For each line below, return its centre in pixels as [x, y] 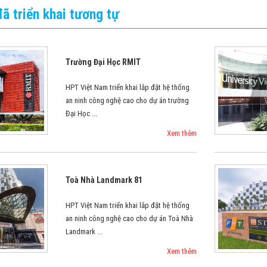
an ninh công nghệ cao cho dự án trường [128, 100]
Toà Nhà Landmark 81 [104, 180]
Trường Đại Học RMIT [103, 62]
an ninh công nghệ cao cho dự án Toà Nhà [130, 218]
